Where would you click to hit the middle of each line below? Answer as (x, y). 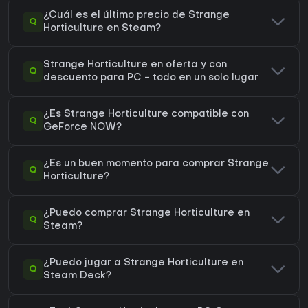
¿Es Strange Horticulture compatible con (146, 115)
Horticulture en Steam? (102, 29)
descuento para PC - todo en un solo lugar (151, 78)
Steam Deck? (77, 276)
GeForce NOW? (82, 128)
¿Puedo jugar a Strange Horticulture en (143, 263)
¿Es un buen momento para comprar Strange (156, 164)
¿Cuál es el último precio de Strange (136, 16)
